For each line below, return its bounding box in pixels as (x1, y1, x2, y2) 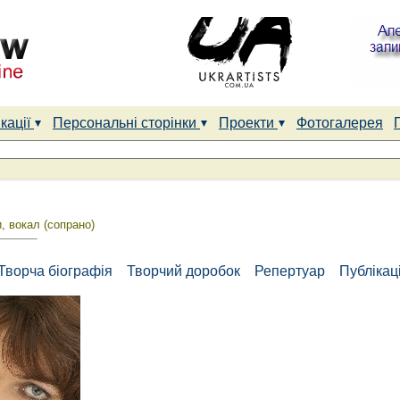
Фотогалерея (296, 115, 383, 130)
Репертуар (254, 263, 329, 279)
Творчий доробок (127, 263, 244, 279)
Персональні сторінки (53, 115, 200, 130)
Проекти (219, 115, 278, 130)
